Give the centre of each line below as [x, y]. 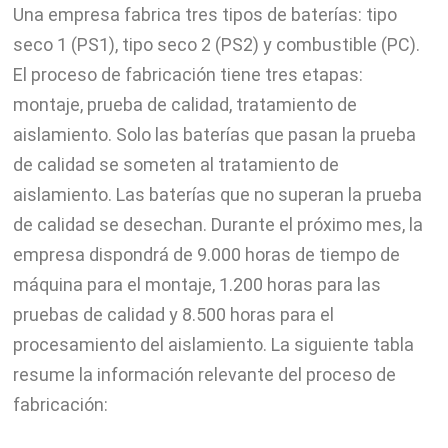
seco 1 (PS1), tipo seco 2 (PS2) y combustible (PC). [216, 44]
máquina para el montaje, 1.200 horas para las [196, 284]
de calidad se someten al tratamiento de [175, 164]
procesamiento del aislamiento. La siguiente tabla [213, 344]
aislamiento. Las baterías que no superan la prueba [217, 194]
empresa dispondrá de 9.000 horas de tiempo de [206, 254]
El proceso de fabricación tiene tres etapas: [187, 74]
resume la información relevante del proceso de [204, 374]
